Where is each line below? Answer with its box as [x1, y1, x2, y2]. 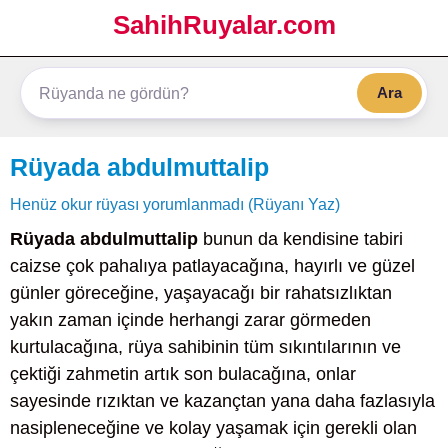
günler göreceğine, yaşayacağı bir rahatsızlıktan [10, 283, 392, 303]
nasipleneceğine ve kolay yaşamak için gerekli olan [10, 418, 417, 438]
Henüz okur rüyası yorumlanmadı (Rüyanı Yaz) [10, 195, 340, 213]
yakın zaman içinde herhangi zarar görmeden [10, 310, 371, 330]
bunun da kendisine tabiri [198, 229, 403, 249]
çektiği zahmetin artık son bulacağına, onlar [10, 364, 356, 384]
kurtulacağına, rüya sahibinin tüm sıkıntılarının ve [10, 337, 401, 357]
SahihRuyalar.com [112, 10, 336, 40]
